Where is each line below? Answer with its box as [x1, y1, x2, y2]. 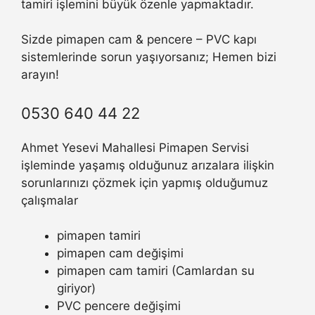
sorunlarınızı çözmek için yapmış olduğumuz [21, 175, 268, 190]
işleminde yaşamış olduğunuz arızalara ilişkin [21, 157, 274, 172]
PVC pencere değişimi [57, 299, 181, 314]
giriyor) [57, 281, 96, 296]
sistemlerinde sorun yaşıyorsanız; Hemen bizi [21, 50, 276, 65]
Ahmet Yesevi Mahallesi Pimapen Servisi [21, 140, 249, 155]
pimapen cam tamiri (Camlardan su [57, 264, 255, 278]
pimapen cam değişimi [57, 246, 184, 261]
